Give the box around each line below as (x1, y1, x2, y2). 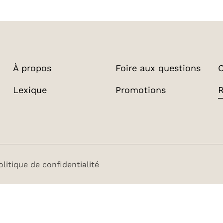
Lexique (12, 83, 47, 97)
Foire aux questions (115, 61, 201, 75)
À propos (12, 61, 51, 75)
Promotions (115, 83, 166, 97)
